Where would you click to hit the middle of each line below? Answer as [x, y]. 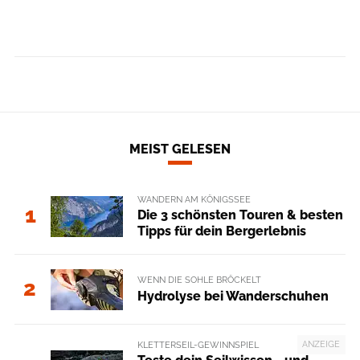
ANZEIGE [321, 344]
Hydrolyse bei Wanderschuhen [233, 296]
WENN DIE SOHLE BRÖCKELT [199, 280]
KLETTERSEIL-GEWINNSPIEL [198, 345]
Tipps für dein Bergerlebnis [221, 231]
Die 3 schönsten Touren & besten [240, 215]
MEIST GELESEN [180, 149]
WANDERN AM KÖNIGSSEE [194, 199]
